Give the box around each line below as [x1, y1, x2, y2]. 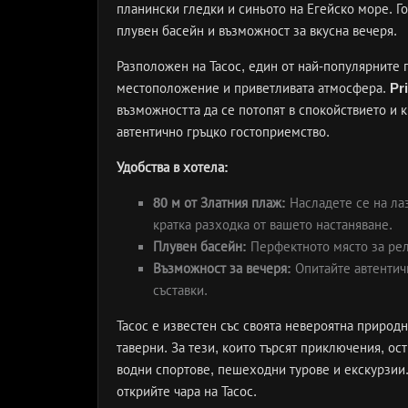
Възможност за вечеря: [153, 260, 291, 276]
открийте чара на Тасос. [117, 383, 257, 399]
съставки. [153, 282, 208, 298]
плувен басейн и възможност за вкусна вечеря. [117, 23, 397, 38]
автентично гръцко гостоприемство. [117, 124, 330, 139]
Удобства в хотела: [117, 159, 229, 175]
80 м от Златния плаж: [153, 195, 286, 210]
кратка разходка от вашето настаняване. [153, 217, 393, 232]
